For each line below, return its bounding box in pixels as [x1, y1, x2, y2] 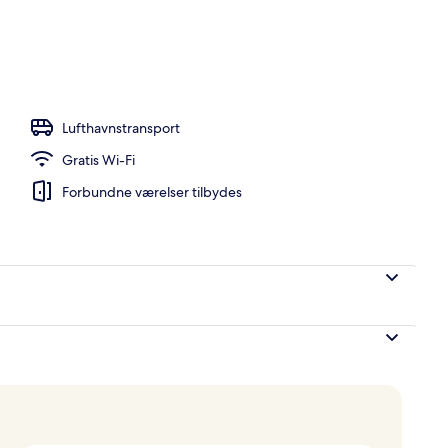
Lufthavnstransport [62, 118, 180, 137]
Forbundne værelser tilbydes [62, 182, 242, 201]
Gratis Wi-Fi [62, 150, 135, 169]
